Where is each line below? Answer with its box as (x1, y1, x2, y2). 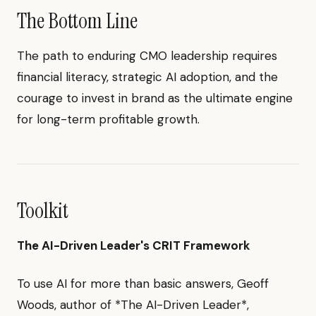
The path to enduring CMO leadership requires (17, 47, 277, 63)
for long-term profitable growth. (17, 111, 200, 127)
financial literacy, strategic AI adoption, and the (17, 68, 278, 85)
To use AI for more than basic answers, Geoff (17, 275, 269, 291)
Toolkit (17, 196, 68, 224)
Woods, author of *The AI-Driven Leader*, (17, 296, 249, 312)
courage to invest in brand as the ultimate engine (17, 90, 293, 106)
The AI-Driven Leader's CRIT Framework (17, 237, 250, 253)
